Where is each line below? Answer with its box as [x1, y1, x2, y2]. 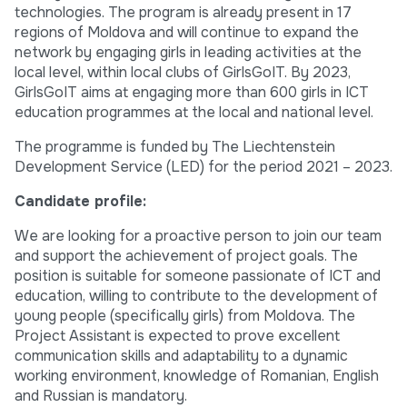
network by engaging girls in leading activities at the [15, 43, 362, 63]
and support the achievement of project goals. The [15, 246, 358, 266]
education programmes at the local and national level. [15, 103, 373, 123]
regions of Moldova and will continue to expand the [15, 23, 359, 43]
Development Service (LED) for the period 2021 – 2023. [15, 157, 392, 177]
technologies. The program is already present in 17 [15, 3, 352, 23]
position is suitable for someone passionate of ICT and [15, 266, 381, 286]
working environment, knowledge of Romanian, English [15, 366, 379, 386]
